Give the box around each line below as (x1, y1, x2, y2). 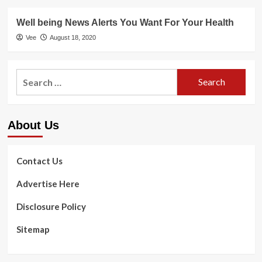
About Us (7, 118, 59, 132)
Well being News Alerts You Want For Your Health (16, 17, 234, 27)
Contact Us (16, 155, 63, 166)
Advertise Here (16, 178, 80, 189)
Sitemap (16, 223, 50, 235)
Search (15, 70, 46, 81)
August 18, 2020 (49, 33, 96, 41)
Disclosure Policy (16, 201, 86, 212)
